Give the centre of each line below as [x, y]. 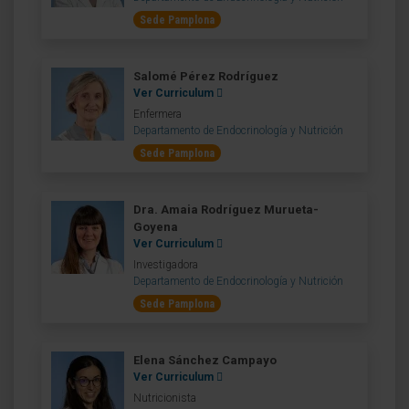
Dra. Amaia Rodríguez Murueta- [226, 210]
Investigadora [166, 265]
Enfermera [157, 114]
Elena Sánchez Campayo [205, 360]
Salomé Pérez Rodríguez [206, 76]
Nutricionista [165, 398]
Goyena [156, 227]
